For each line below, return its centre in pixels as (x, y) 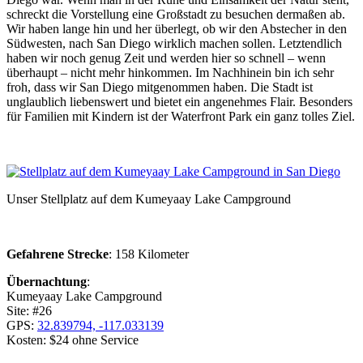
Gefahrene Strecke (58, 254)
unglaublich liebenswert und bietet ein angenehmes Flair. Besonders (179, 101)
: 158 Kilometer (149, 254)
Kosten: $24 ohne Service (73, 340)
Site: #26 (29, 310)
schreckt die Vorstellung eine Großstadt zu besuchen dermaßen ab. (176, 14)
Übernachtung (47, 281)
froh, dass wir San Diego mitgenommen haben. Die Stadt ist (160, 87)
